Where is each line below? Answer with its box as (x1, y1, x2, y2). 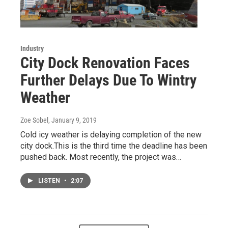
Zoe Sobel (20, 116, 48, 124)
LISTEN (38, 177, 62, 184)
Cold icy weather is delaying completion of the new (20, 129, 202, 139)
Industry (20, 44, 44, 52)
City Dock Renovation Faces (20, 53, 190, 72)
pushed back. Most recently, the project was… (20, 152, 181, 162)
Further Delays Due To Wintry (20, 71, 196, 89)
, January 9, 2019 (48, 116, 97, 124)
